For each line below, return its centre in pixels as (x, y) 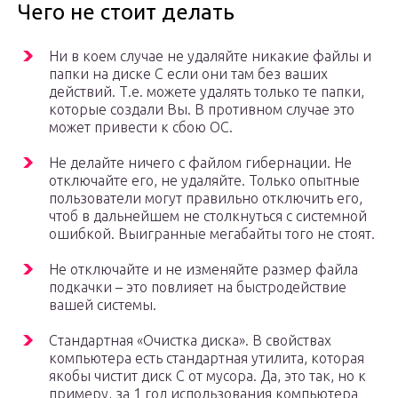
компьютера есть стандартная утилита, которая (207, 358)
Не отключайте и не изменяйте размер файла (203, 270)
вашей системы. (103, 305)
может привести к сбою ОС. (141, 127)
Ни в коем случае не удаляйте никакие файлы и (210, 56)
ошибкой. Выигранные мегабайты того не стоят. (212, 234)
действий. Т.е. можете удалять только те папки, (207, 92)
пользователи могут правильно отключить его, (206, 199)
